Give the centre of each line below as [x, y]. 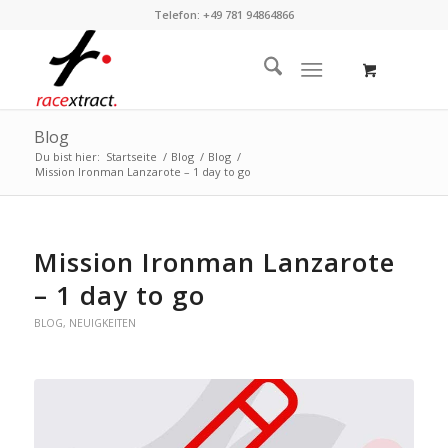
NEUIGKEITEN [102, 323]
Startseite [131, 156]
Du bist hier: [67, 156]
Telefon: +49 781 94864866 [223, 14]
